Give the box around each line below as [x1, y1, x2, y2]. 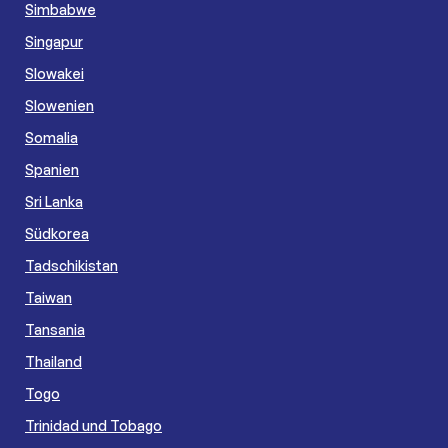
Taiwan [25, 288, 72, 306]
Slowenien [25, 96, 94, 114]
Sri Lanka [25, 192, 83, 210]
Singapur [25, 32, 83, 50]
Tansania [25, 320, 85, 338]
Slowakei [25, 64, 84, 82]
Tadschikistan [25, 256, 118, 274]
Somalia [25, 128, 78, 146]
